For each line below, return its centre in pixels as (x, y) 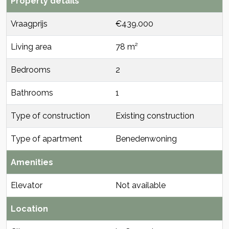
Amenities (32, 162)
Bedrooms (31, 70)
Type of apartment (47, 139)
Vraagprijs (29, 24)
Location (29, 209)
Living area (31, 47)
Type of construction (50, 116)
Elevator (27, 185)
